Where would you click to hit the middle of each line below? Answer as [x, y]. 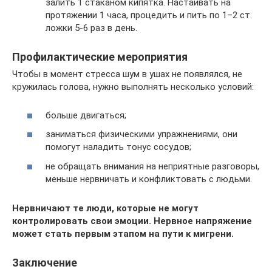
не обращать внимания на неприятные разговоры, [152, 166]
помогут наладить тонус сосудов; [118, 147]
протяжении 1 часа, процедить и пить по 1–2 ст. [149, 15]
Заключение [45, 262]
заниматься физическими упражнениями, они [141, 134]
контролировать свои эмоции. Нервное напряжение [132, 221]
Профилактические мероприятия [100, 57]
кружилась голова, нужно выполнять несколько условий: [133, 87]
